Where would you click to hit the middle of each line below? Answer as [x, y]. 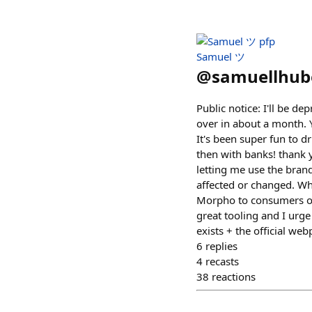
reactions [234, 276]
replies [221, 246]
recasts [222, 261]
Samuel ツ [221, 56]
